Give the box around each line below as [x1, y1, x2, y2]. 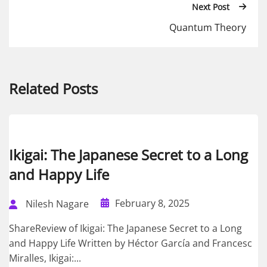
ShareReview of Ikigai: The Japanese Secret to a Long [9, 222, 242, 235]
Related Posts [9, 78, 98, 98]
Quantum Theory [169, 20, 246, 34]
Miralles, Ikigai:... [9, 252, 81, 265]
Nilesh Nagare [26, 197, 89, 211]
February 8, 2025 [115, 196, 190, 210]
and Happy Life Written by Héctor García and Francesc [9, 237, 252, 250]
